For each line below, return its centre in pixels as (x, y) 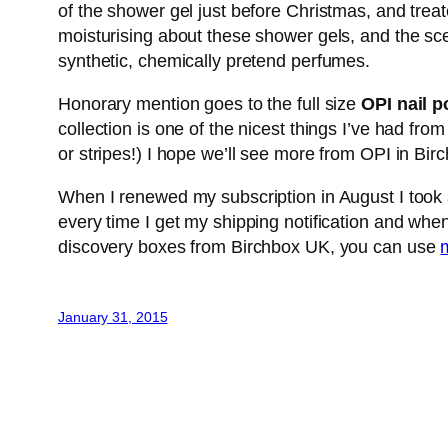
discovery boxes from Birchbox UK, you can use (249, 247)
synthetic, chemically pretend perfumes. (214, 61)
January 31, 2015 (113, 317)
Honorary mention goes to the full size (210, 104)
